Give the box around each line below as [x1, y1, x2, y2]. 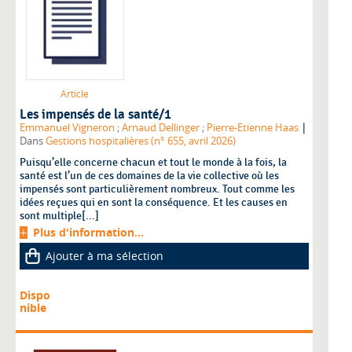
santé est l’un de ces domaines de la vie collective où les [20, 168, 279, 182]
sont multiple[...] [20, 208, 99, 222]
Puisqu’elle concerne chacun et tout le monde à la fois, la [20, 155, 287, 169]
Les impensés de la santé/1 [20, 106, 171, 123]
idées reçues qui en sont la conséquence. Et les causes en [20, 195, 288, 209]
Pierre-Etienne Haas [207, 120, 299, 134]
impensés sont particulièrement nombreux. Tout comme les [20, 181, 295, 196]
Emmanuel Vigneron [20, 120, 115, 134]
